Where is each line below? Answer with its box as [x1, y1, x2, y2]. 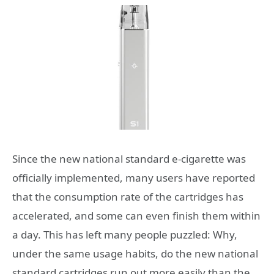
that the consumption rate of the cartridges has [12, 190, 243, 204]
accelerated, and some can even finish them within [12, 209, 261, 223]
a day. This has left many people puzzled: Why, [12, 228, 237, 242]
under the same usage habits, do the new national [12, 246, 258, 261]
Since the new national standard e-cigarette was [12, 152, 246, 166]
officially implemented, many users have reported [12, 171, 255, 185]
